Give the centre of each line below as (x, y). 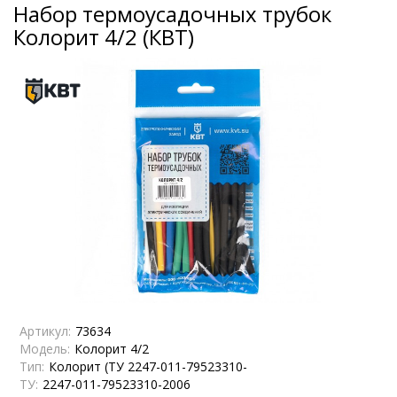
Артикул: (45, 331)
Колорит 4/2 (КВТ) (104, 36)
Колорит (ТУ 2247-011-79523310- (148, 366)
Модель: (45, 348)
